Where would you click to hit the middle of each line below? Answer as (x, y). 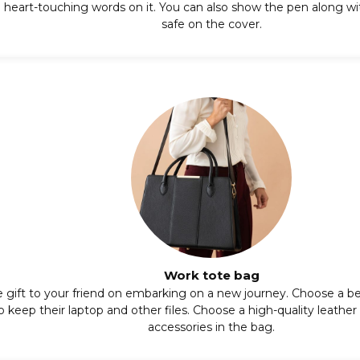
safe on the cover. (211, 24)
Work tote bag (211, 275)
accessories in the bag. (211, 327)
